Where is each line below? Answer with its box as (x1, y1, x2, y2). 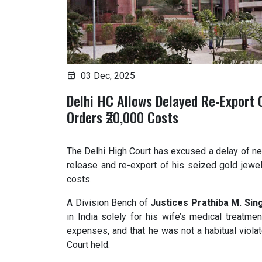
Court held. (67, 239, 110, 250)
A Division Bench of (67, 197, 151, 208)
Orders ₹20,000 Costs (67, 106, 178, 127)
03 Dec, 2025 (81, 70, 135, 81)
